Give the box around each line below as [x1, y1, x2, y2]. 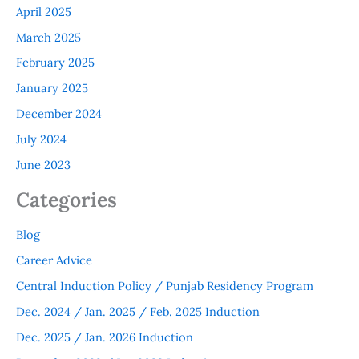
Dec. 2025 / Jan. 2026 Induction [16, 329, 193, 345]
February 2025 [16, 54, 95, 71]
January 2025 [16, 80, 88, 96]
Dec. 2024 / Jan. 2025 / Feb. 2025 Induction [16, 303, 260, 319]
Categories [16, 187, 117, 213]
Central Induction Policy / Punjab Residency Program [16, 277, 313, 293]
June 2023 [16, 157, 71, 173]
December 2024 [16, 106, 102, 122]
